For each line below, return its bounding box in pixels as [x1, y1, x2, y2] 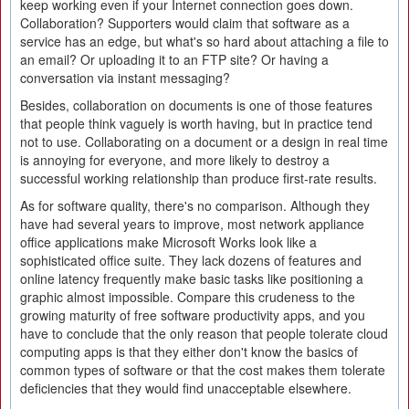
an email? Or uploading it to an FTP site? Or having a [20, 50, 329, 68]
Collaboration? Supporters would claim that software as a [20, 14, 350, 32]
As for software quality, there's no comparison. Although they [20, 196, 370, 215]
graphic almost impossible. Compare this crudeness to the [20, 288, 355, 306]
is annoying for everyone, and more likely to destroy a [20, 151, 330, 169]
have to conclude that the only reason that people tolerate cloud [20, 324, 388, 342]
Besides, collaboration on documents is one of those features [20, 96, 372, 114]
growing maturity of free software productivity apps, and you [20, 306, 365, 324]
